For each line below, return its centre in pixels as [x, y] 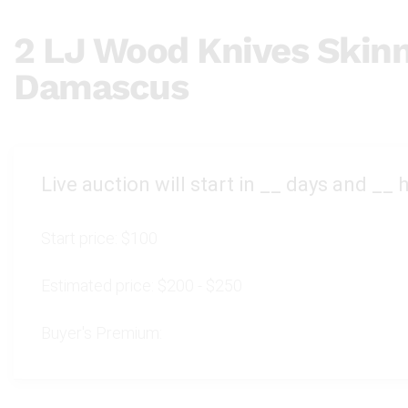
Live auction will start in [150, 184]
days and [326, 184]
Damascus [101, 87]
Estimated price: [99, 286]
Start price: [81, 238]
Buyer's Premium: [102, 333]
